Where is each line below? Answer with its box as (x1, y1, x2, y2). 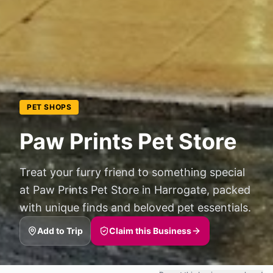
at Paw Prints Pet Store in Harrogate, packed (19, 183, 250, 196)
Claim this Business (109, 225, 191, 236)
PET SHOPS (27, 102, 72, 112)
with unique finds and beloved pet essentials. (19, 200, 251, 214)
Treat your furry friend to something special (19, 165, 245, 179)
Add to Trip (37, 225, 83, 236)
